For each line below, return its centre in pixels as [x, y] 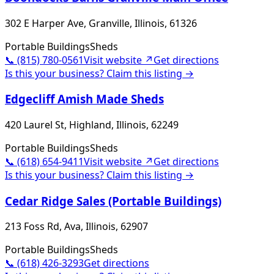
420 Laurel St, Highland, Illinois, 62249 [92, 125]
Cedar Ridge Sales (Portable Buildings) [113, 201]
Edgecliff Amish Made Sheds [84, 99]
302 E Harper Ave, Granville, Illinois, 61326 [101, 23]
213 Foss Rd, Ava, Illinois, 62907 [76, 227]
